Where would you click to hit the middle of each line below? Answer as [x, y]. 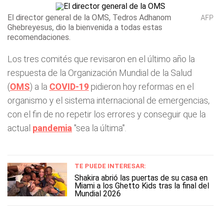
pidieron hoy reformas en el [141, 87]
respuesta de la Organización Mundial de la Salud [100, 73]
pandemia [52, 128]
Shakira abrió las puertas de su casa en [141, 178]
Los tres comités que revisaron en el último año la [101, 59]
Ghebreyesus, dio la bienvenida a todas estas [85, 27]
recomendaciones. [39, 37]
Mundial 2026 [98, 194]
